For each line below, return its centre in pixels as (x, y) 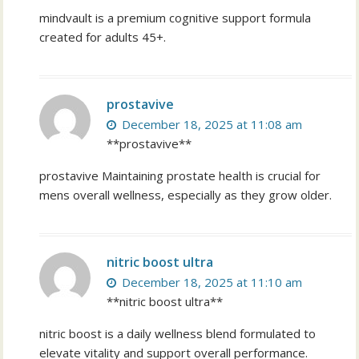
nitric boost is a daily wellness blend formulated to (178, 334)
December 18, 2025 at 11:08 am (211, 125)
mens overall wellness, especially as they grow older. (186, 195)
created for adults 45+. (103, 37)
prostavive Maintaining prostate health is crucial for (180, 176)
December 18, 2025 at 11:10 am (211, 282)
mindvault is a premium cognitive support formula (175, 18)
